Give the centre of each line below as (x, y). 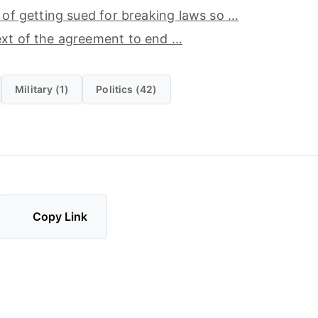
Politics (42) (127, 89)
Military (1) (42, 89)
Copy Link (60, 217)
